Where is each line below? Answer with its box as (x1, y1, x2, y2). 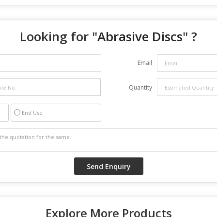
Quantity (129, 83, 152, 92)
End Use (22, 109, 43, 116)
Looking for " (20, 28, 97, 45)
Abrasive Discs (97, 28, 183, 45)
